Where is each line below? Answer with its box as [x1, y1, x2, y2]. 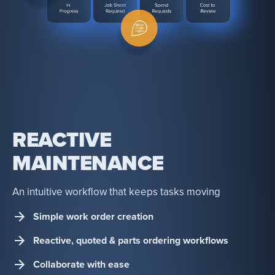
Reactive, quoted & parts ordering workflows [33, 234, 228, 247]
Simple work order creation [33, 210, 153, 223]
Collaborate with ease [33, 258, 130, 271]
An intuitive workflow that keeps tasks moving [12, 185, 220, 199]
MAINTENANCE [12, 151, 164, 177]
